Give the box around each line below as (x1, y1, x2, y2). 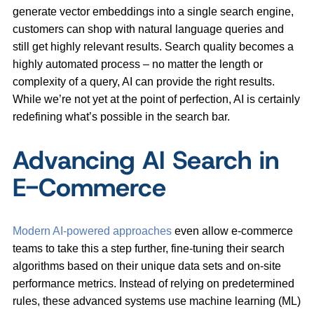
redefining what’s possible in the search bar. (13, 111, 233, 123)
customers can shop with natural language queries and (13, 23, 284, 36)
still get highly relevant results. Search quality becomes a (13, 41, 294, 53)
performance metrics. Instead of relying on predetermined (13, 278, 294, 290)
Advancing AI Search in (13, 143, 279, 177)
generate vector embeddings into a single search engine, (13, 6, 294, 18)
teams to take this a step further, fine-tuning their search (13, 243, 285, 255)
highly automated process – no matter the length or (13, 58, 263, 71)
